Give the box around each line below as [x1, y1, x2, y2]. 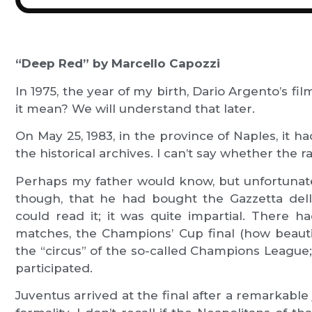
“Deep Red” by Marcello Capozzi [15, 56, 221, 71]
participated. [15, 260, 93, 275]
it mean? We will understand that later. [15, 101, 256, 116]
